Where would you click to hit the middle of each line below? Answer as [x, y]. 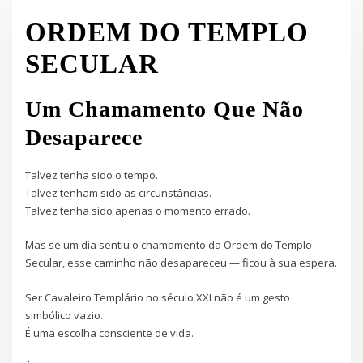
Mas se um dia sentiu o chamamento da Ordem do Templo [169, 245]
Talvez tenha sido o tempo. [92, 175]
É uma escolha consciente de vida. [110, 333]
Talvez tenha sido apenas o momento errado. [138, 211]
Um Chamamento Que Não [165, 109]
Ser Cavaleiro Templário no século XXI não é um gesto [158, 297]
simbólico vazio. [64, 315]
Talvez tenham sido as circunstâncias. [119, 193]
